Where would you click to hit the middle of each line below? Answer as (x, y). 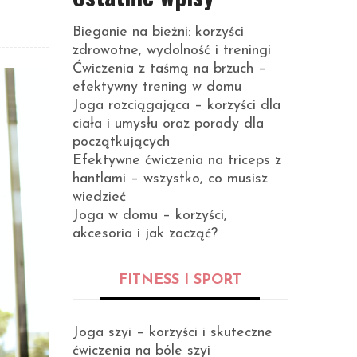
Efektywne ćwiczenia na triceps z (177, 161)
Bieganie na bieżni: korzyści (158, 32)
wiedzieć (99, 197)
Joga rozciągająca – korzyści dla (177, 106)
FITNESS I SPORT (180, 280)
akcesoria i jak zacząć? (145, 234)
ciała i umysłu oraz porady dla (168, 124)
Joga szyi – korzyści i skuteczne (173, 333)
